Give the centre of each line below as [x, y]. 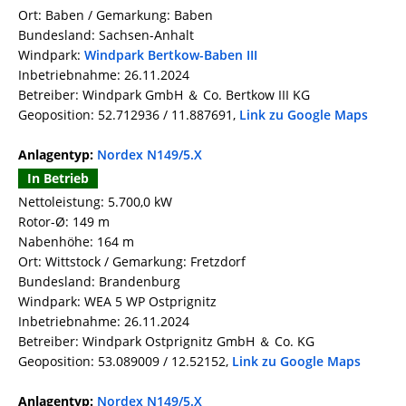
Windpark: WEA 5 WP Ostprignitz [117, 302]
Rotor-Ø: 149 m [64, 222]
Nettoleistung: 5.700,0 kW [95, 202]
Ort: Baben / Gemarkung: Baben [116, 15]
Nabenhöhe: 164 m [76, 242]
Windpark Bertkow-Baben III [171, 55]
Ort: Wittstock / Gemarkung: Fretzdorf [132, 262]
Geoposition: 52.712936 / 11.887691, [129, 115]
